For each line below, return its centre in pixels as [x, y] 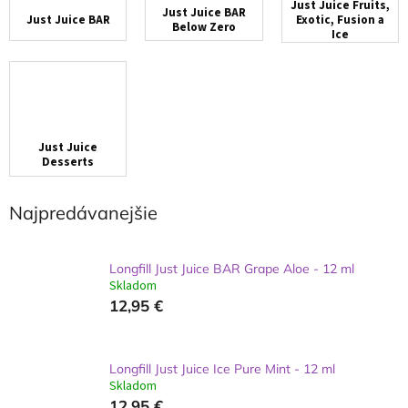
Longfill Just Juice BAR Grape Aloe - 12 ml [232, 268]
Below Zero [204, 27]
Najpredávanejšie [83, 212]
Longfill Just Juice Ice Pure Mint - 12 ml [222, 368]
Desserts [68, 163]
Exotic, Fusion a [340, 20]
